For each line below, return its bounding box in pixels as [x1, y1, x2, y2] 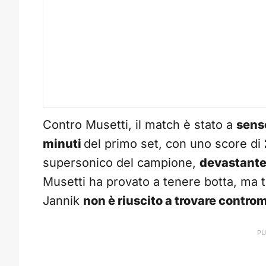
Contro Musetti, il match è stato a [43, 118, 236, 132]
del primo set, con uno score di [84, 137, 264, 151]
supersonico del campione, [43, 156, 199, 170]
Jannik [43, 194, 83, 208]
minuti [43, 137, 84, 151]
